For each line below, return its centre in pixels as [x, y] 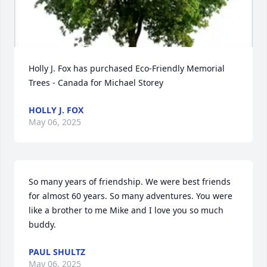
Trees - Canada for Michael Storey [96, 83]
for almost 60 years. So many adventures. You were [131, 196]
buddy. [42, 224]
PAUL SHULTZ [57, 252]
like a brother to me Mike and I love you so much [126, 210]
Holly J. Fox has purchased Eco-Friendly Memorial [127, 68]
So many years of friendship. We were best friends [130, 181]
